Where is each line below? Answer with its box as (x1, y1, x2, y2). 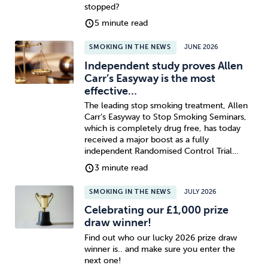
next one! (84, 255, 121, 266)
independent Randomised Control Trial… (84, 146, 239, 157)
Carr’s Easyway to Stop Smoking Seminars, (84, 112, 246, 123)
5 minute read (95, 18, 148, 29)
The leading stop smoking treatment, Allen (84, 100, 248, 111)
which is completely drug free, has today (84, 123, 240, 134)
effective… (84, 84, 137, 98)
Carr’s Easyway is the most (84, 71, 215, 85)
